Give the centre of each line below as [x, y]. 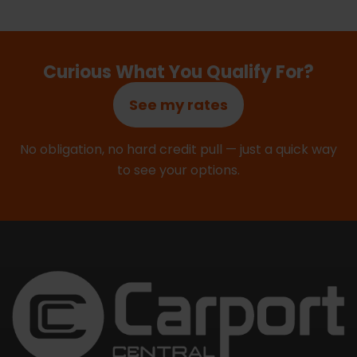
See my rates [178, 105]
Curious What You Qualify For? [178, 73]
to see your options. [178, 171]
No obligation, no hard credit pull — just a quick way [178, 150]
